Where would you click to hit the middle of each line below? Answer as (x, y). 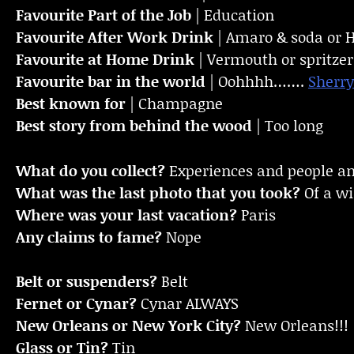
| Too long (288, 126)
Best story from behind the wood (134, 126)
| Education (233, 15)
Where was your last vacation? (126, 214)
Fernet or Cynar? (76, 303)
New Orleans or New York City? (128, 326)
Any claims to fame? (89, 236)
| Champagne (174, 104)
